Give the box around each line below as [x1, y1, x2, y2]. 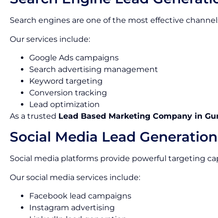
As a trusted [10, 111, 58, 121]
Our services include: [10, 34, 90, 44]
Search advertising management [29, 64, 158, 74]
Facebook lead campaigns [29, 191, 131, 201]
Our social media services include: [10, 172, 140, 182]
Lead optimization [29, 99, 100, 109]
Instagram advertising [29, 203, 115, 213]
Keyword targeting [29, 76, 103, 86]
